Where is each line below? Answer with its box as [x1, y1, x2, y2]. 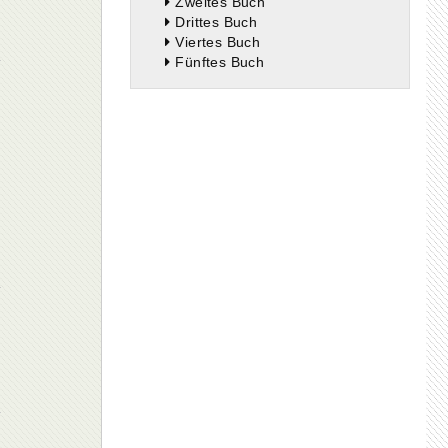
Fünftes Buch [175, 54, 265, 70]
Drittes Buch [175, 14, 258, 30]
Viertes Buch [175, 34, 261, 50]
